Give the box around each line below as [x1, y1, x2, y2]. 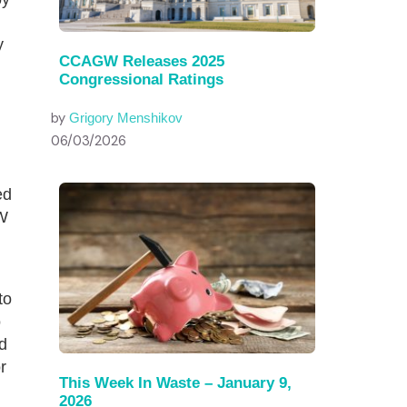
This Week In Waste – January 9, [59, 373, 292, 392]
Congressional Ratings [59, 70, 223, 88]
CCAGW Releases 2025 [59, 52, 224, 70]
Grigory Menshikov [69, 111, 183, 125]
